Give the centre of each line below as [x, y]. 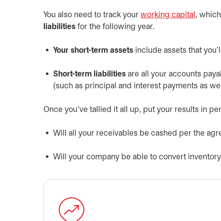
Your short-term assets [93, 51]
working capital [168, 15]
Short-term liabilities [90, 74]
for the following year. [115, 27]
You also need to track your [92, 15]
